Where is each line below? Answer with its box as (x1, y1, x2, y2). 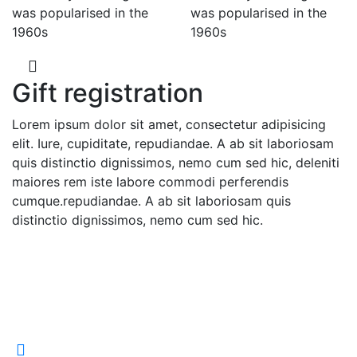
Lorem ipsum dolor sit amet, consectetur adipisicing (12, 116, 326, 132)
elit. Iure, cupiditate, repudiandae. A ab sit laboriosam (12, 135, 334, 151)
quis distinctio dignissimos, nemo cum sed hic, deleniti (12, 155, 339, 171)
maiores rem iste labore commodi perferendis (12, 174, 288, 190)
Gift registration (12, 77, 203, 108)
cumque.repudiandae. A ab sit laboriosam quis (12, 193, 291, 209)
